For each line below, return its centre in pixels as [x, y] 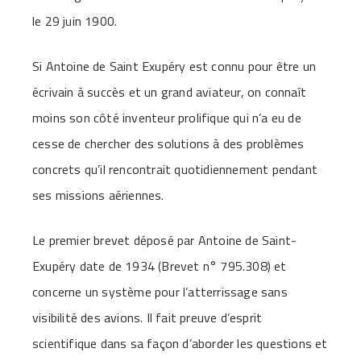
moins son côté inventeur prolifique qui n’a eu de [167, 117]
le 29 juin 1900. [75, 21]
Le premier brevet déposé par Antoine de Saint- [165, 240]
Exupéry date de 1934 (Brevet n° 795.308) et [160, 266]
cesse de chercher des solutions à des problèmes [168, 143]
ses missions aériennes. [98, 195]
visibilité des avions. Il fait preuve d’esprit [147, 317]
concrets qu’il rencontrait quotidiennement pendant [175, 169]
